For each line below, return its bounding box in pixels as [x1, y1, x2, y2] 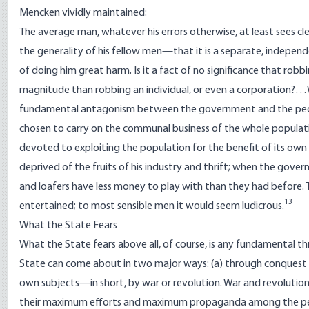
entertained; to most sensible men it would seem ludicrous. [19, 201, 284, 212]
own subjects [19, 278, 79, 289]
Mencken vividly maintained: [19, 8, 147, 19]
